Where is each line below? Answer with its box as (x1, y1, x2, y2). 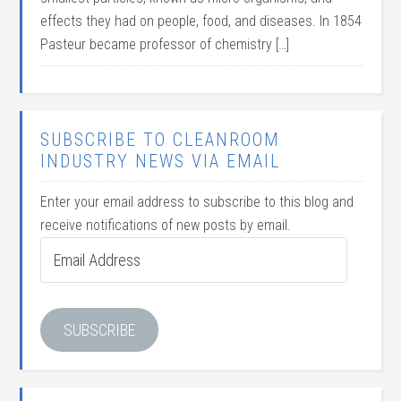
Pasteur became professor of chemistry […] (40, 36, 290, 54)
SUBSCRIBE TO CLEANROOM (40, 129, 281, 151)
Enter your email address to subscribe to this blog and (40, 193, 354, 211)
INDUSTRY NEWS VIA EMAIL (40, 150, 281, 173)
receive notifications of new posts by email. (40, 217, 292, 235)
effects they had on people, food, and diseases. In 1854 (40, 13, 363, 30)
